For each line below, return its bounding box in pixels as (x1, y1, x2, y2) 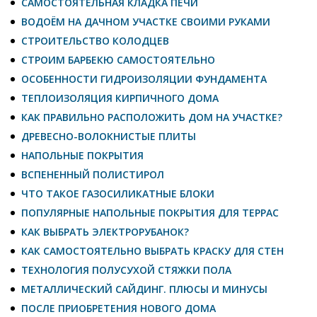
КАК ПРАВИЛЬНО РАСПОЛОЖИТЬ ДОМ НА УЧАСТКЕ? (21, 110, 282, 124)
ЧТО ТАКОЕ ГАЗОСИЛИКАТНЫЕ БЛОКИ (21, 186, 214, 200)
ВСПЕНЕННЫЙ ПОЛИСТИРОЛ (21, 167, 164, 181)
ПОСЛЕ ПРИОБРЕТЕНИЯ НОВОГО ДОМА (21, 301, 216, 315)
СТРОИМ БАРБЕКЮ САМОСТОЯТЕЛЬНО (21, 52, 215, 67)
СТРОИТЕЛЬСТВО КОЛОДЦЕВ (21, 33, 169, 47)
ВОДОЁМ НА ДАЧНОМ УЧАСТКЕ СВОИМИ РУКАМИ (21, 14, 270, 28)
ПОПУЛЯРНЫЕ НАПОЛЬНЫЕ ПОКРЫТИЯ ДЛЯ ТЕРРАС (21, 205, 279, 219)
